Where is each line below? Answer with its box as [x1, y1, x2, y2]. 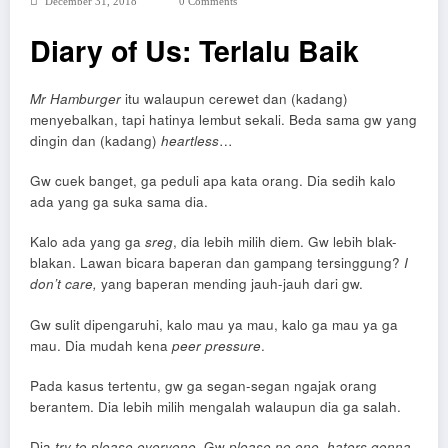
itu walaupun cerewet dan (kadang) [121, 89, 348, 108]
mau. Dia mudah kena [30, 335, 168, 355]
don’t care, [30, 274, 101, 294]
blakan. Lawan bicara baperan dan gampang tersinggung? [30, 253, 404, 273]
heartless [161, 131, 219, 150]
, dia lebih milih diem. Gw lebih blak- [173, 232, 397, 252]
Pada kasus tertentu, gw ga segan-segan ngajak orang [30, 375, 377, 395]
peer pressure [168, 335, 261, 355]
